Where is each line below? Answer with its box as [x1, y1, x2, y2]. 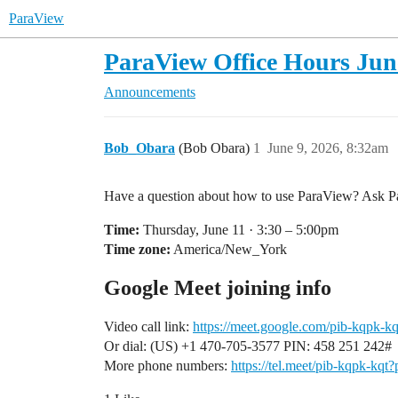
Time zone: [104, 242, 171, 257]
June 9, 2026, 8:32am [267, 140, 388, 155]
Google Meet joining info [104, 276, 331, 299]
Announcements [104, 84, 195, 99]
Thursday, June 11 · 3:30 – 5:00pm [139, 222, 338, 237]
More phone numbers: [104, 358, 231, 373]
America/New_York [171, 242, 287, 257]
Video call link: [104, 319, 193, 334]
